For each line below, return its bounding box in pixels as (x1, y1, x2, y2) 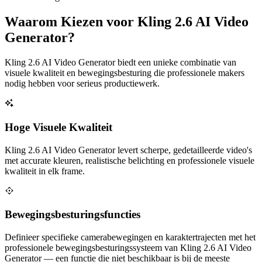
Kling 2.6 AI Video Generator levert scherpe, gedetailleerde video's (5, 144, 252, 155)
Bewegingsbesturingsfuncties (5, 208, 140, 221)
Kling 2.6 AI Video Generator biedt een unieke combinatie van (5, 57, 236, 68)
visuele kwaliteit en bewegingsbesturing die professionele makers (5, 68, 244, 78)
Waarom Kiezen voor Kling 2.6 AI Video (5, 14, 249, 30)
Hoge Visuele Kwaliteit (5, 120, 112, 133)
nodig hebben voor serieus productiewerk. (5, 78, 160, 89)
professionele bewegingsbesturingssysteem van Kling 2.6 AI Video (5, 243, 251, 253)
